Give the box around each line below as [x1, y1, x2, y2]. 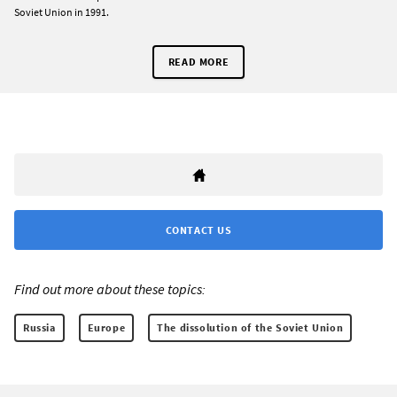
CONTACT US [165, 223, 232, 237]
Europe [87, 321, 126, 335]
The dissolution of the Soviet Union [157, 321, 344, 335]
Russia [23, 321, 56, 335]
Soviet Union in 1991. [14, 5, 109, 19]
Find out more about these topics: [14, 280, 206, 299]
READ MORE [167, 55, 230, 69]
